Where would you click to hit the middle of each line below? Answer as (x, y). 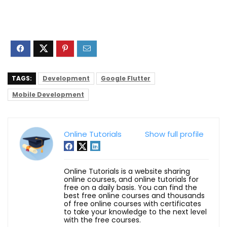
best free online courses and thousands (134, 195)
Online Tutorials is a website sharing (127, 171)
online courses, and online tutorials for (131, 179)
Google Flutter (126, 78)
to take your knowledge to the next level (135, 212)
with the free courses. (102, 220)
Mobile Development (48, 94)
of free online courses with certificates (133, 203)
